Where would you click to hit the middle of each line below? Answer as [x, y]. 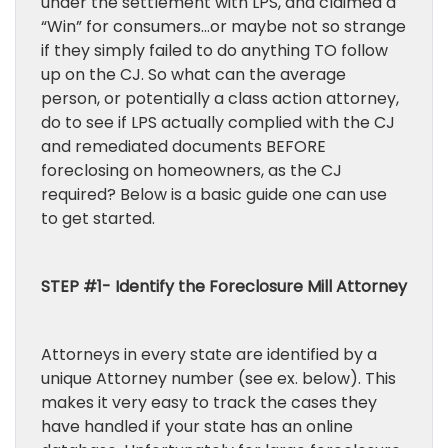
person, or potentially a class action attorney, [220, 98]
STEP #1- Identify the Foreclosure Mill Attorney [224, 286]
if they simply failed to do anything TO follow [214, 50]
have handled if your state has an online [197, 426]
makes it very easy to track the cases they [209, 402]
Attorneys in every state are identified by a [209, 354]
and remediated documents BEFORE [183, 146]
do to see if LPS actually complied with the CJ [218, 122]
